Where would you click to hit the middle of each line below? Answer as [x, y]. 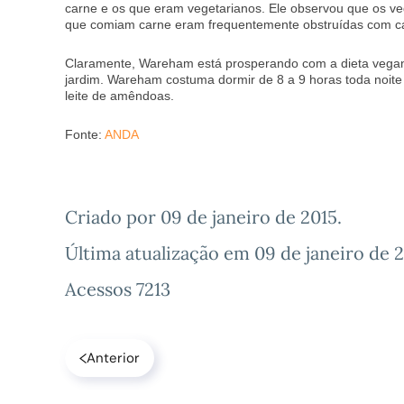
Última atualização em [160, 253]
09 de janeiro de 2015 [249, 217]
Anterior [113, 358]
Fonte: [85, 135]
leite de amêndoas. [119, 96]
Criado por [113, 217]
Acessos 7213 [118, 289]
